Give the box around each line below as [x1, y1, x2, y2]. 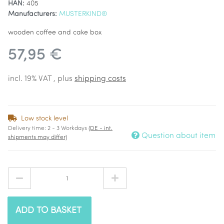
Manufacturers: [8, 10, 57, 18]
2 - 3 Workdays [47, 125, 88, 131]
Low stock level [21, 115, 68, 122]
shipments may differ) [8, 134, 67, 140]
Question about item [141, 132, 215, 140]
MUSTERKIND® [59, 10, 107, 18]
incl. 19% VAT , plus [8, 75, 74, 83]
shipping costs [74, 75, 126, 83]
